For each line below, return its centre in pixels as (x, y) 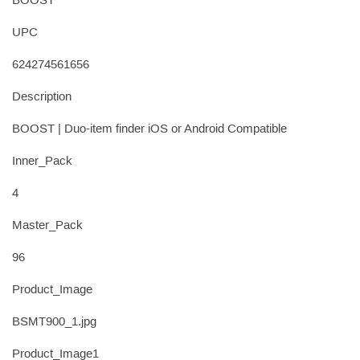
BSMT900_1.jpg (54, 323)
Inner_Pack (42, 162)
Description (42, 98)
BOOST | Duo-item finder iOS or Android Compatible (149, 130)
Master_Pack (47, 226)
